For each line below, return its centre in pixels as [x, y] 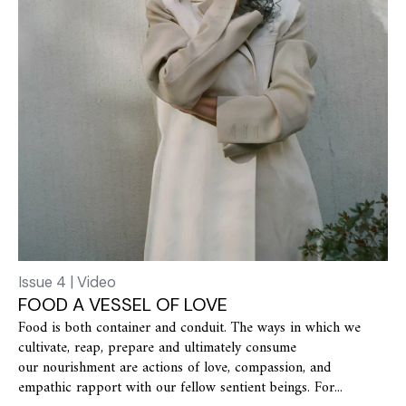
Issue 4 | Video [67, 282]
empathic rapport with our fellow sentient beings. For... [180, 387]
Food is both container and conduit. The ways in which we [189, 328]
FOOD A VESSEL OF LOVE [123, 304]
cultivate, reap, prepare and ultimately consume [157, 348]
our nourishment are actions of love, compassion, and [174, 367]
